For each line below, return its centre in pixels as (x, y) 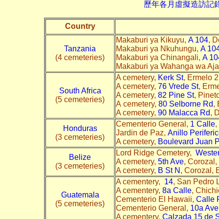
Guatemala (80, 195)
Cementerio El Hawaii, (156, 199)
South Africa (80, 90)
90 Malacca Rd (184, 112)
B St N (169, 170)
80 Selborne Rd (186, 104)
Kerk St (171, 77)
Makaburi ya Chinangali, (159, 57)
